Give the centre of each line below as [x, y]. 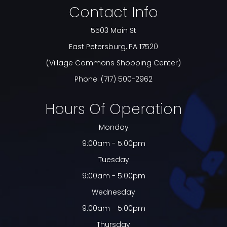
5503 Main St [113, 31]
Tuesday [113, 160]
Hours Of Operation [113, 109]
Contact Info [113, 13]
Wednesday [113, 192]
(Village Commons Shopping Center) [113, 63]
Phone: [88, 79]
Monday [113, 127]
